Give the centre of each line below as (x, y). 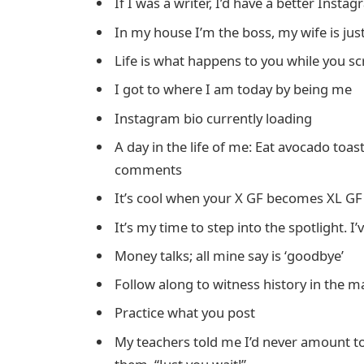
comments (148, 169)
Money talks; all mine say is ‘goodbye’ (229, 255)
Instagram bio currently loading (213, 118)
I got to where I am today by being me (233, 89)
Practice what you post (185, 313)
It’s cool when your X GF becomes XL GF (238, 198)
